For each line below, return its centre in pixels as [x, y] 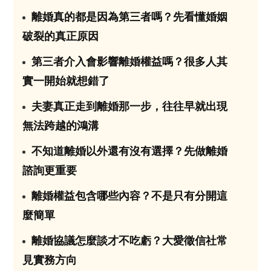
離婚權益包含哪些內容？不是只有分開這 [130, 196]
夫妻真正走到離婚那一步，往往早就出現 [130, 106]
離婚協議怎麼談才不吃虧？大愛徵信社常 [130, 240]
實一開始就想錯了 [66, 81]
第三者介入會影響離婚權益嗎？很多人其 [130, 61]
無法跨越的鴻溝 [61, 126]
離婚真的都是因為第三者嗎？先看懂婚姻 [130, 17]
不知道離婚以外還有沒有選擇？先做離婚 [130, 151]
